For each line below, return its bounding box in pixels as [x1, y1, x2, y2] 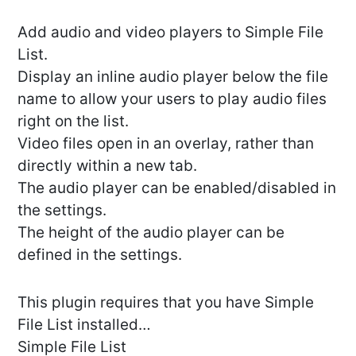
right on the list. [17, 112, 129, 131]
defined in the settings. [17, 246, 182, 265]
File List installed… [17, 315, 151, 335]
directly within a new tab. [17, 157, 197, 176]
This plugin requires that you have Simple [17, 293, 314, 312]
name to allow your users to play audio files [17, 90, 327, 109]
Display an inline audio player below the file [17, 68, 328, 87]
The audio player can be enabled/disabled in [17, 179, 336, 198]
